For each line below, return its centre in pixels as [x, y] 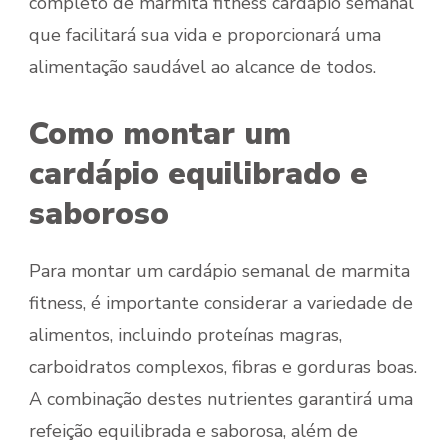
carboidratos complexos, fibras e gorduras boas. [223, 367]
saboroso [99, 214]
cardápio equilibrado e [198, 174]
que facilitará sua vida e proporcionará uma [205, 35]
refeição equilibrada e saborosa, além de [193, 431]
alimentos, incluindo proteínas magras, [185, 335]
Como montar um [160, 134]
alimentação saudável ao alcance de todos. [202, 67]
